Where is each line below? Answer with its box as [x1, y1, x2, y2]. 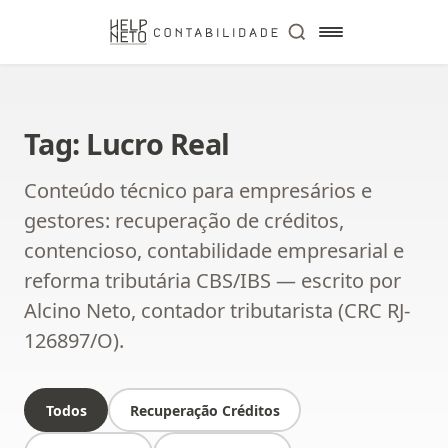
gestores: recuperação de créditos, [24, 207, 344, 234]
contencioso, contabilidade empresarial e [24, 237, 404, 264]
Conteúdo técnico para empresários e [24, 177, 372, 204]
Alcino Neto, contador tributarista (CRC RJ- [24, 297, 410, 324]
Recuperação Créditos [129, 400, 280, 420]
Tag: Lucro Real [24, 124, 230, 163]
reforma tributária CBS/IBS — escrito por [24, 267, 401, 294]
